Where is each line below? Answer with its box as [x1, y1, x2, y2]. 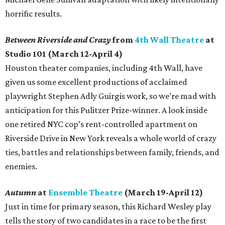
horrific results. [5, 9, 62, 19]
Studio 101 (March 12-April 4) [5, 49, 123, 59]
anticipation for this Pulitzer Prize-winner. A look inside [5, 105, 207, 116]
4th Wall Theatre [135, 35, 204, 45]
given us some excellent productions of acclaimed [5, 77, 187, 87]
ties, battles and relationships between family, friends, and [5, 147, 219, 158]
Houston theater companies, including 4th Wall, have [5, 63, 202, 73]
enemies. [5, 161, 37, 172]
